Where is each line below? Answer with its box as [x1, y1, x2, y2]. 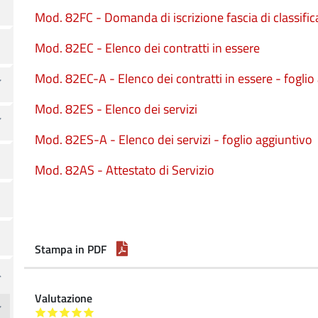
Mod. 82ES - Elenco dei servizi [35, 99, 197, 119]
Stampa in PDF [35, 241, 106, 258]
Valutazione [35, 290, 92, 307]
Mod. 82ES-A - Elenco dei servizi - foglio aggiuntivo [35, 130, 312, 149]
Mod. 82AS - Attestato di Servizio [35, 160, 214, 180]
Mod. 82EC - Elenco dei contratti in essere [35, 38, 260, 57]
